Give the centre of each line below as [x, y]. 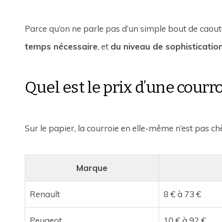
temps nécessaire [61, 46]
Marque [92, 167]
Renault [45, 194]
